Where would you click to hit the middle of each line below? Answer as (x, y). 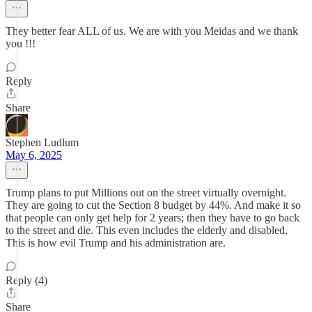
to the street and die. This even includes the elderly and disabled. (147, 230)
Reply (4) (26, 280)
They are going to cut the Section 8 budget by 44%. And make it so (153, 205)
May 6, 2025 (34, 155)
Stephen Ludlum (42, 142)
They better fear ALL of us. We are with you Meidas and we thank (152, 31)
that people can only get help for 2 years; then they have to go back (153, 218)
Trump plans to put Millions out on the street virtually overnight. (146, 193)
